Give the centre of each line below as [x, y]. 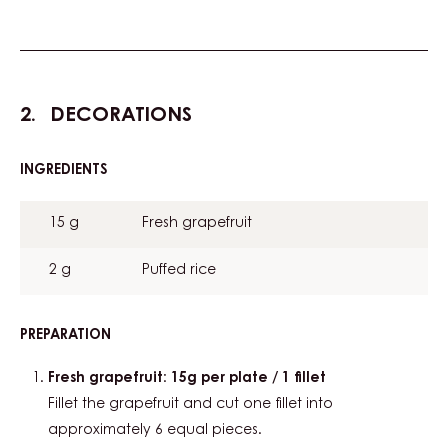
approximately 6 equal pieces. [155, 430]
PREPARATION [65, 335]
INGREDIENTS [64, 170]
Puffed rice [179, 270]
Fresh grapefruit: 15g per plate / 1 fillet [187, 378]
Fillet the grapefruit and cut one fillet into [190, 404]
